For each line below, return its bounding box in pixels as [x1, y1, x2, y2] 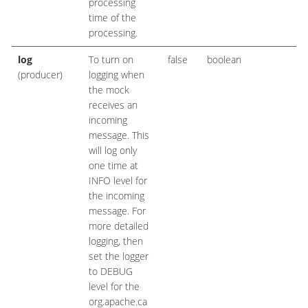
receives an [88, 98, 137, 112]
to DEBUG [88, 265, 133, 278]
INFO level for [88, 174, 147, 188]
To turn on [88, 53, 133, 67]
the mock [88, 83, 129, 97]
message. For [88, 204, 146, 218]
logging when [88, 68, 144, 82]
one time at [88, 159, 138, 173]
